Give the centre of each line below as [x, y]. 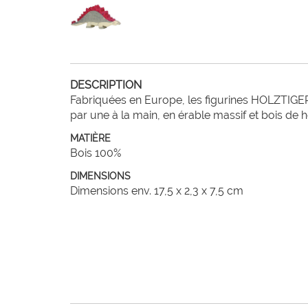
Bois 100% [96, 153]
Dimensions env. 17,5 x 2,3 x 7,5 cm [157, 191]
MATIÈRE [90, 138]
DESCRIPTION [106, 85]
